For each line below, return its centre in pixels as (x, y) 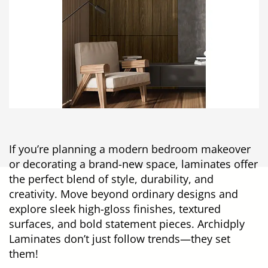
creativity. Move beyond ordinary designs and (124, 194)
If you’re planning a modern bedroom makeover (130, 149)
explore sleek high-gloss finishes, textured (115, 208)
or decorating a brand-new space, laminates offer (133, 164)
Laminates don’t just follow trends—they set (120, 238)
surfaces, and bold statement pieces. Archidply (127, 223)
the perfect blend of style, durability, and (111, 179)
